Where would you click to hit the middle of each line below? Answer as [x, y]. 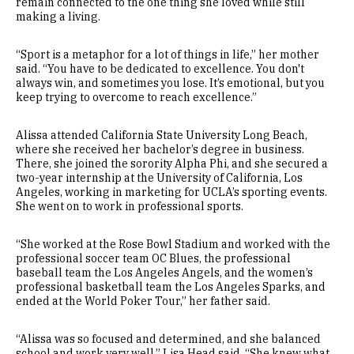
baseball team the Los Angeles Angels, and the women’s [164, 272]
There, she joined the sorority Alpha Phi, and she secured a [172, 163]
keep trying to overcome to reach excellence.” [136, 97]
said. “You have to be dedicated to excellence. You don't [160, 68]
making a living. [58, 16]
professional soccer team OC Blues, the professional [153, 258]
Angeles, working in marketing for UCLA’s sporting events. [171, 192]
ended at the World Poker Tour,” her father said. [143, 301]
